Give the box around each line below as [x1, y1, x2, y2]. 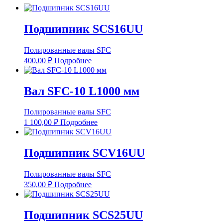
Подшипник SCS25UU [24, 209, 143, 222]
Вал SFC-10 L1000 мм [24, 84, 139, 98]
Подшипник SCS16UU [24, 22, 143, 35]
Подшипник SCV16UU [24, 146, 145, 160]
